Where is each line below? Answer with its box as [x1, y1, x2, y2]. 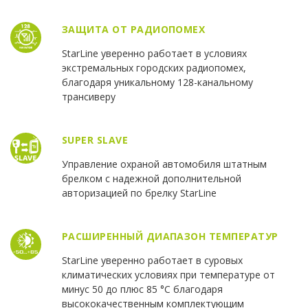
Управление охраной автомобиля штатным [61, 157, 267, 171]
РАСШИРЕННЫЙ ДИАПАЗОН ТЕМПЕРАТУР [61, 230, 278, 243]
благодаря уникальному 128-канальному [61, 76, 253, 89]
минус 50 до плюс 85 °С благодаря [61, 283, 223, 296]
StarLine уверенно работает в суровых [61, 254, 243, 267]
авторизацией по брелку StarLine [61, 186, 217, 200]
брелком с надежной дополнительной [61, 172, 241, 186]
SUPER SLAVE [61, 133, 129, 147]
